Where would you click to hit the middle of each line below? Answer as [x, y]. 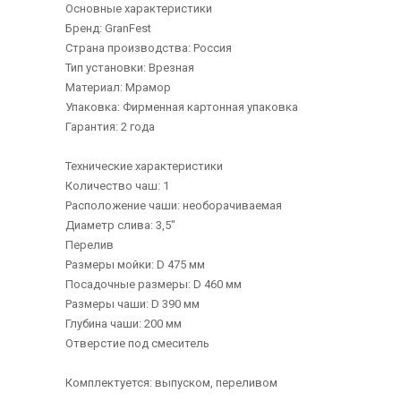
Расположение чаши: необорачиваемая [173, 205]
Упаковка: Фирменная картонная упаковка [181, 107]
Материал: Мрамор [118, 87]
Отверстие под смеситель [137, 343]
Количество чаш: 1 [117, 186]
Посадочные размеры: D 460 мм [153, 284]
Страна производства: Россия [148, 48]
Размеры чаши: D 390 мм [132, 304]
